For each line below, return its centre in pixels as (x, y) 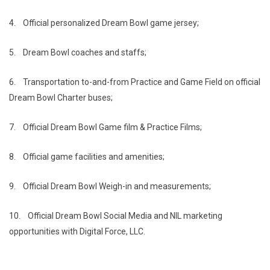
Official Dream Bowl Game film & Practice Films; (112, 127)
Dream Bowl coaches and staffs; (85, 52)
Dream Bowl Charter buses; (61, 98)
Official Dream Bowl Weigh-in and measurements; (117, 186)
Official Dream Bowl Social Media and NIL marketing (125, 216)
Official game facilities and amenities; (94, 157)
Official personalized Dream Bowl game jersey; (111, 23)
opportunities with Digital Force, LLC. (77, 231)
